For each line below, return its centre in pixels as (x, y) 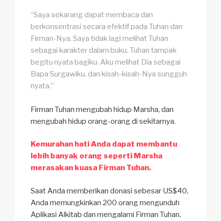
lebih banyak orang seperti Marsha (96, 156)
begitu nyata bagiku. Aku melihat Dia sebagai (106, 62)
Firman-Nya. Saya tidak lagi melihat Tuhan (99, 38)
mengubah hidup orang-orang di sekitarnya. (103, 121)
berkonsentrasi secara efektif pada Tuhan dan (107, 26)
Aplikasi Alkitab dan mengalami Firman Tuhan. (106, 214)
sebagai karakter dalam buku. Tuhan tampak (104, 50)
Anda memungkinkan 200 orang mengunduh (105, 203)
